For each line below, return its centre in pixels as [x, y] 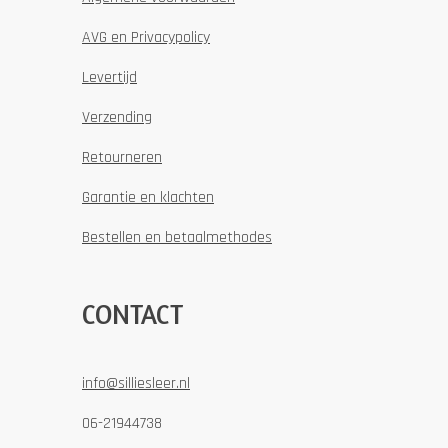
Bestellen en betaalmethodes [177, 238]
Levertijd [109, 78]
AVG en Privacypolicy [146, 38]
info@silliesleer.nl [136, 384]
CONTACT [132, 314]
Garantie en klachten [148, 198]
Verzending [117, 118]
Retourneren [122, 158]
